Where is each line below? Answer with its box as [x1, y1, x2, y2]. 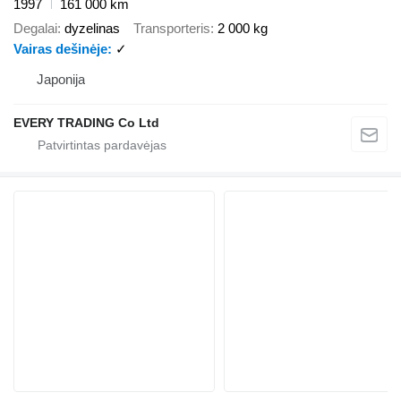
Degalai [13, 20, 57, 36]
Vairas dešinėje [13, 40, 107, 56]
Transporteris [133, 20, 210, 36]
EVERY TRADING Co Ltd [13, 115, 159, 130]
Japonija [37, 71, 85, 87]
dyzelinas [64, 20, 120, 36]
